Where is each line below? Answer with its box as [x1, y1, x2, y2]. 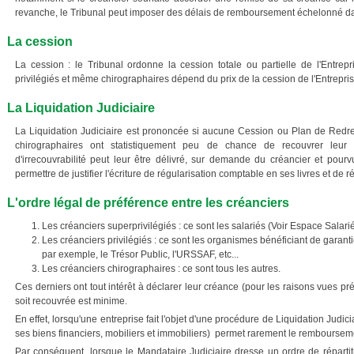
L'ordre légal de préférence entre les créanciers [7, 196, 289, 209]
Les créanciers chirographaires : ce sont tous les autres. [42, 263, 281, 274]
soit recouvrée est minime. [15, 296, 127, 307]
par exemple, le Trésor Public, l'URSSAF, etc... [42, 249, 239, 260]
